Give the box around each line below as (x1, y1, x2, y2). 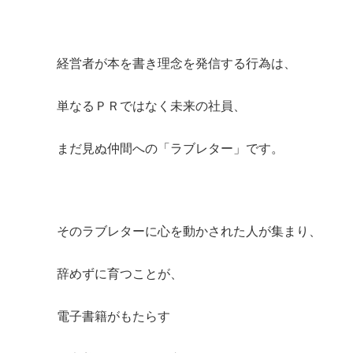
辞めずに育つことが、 (57, 265, 183, 281)
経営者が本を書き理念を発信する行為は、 (57, 54, 296, 71)
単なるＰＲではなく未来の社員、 (57, 97, 246, 113)
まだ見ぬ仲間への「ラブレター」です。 (57, 139, 284, 156)
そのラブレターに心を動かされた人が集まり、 (57, 222, 321, 239)
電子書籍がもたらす (57, 307, 170, 324)
